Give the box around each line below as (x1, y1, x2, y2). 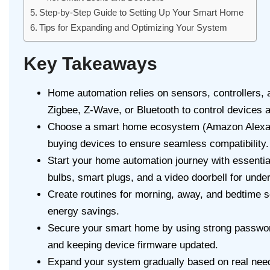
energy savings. (48, 206, 119, 218)
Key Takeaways (24, 54, 157, 74)
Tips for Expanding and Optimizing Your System (39, 22, 228, 33)
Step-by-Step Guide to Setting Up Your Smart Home (39, 7, 244, 18)
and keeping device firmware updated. (48, 239, 218, 251)
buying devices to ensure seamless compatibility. (48, 138, 269, 150)
